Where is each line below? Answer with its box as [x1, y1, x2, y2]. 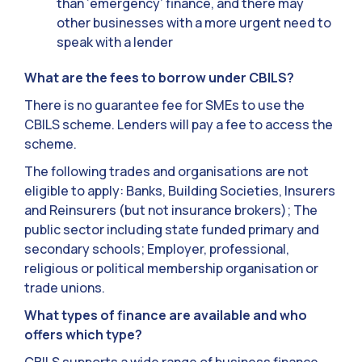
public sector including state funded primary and [24, 221, 319, 239]
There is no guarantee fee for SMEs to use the [24, 96, 305, 115]
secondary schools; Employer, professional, [24, 240, 289, 259]
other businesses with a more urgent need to [57, 14, 331, 32]
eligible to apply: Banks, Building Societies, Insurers [24, 182, 335, 200]
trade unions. [24, 279, 105, 297]
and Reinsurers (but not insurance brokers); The [24, 201, 318, 220]
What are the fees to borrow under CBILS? [24, 69, 294, 87]
